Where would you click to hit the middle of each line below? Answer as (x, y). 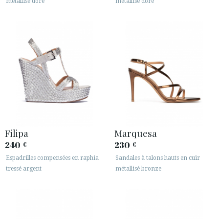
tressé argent (24, 169)
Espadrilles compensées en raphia (52, 158)
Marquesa (136, 133)
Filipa (17, 133)
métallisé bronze (138, 169)
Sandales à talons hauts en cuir (158, 158)
